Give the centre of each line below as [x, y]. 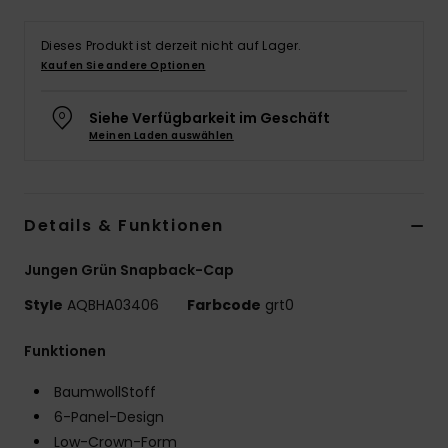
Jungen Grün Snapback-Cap [129, 270]
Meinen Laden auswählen [161, 136]
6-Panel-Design [109, 417]
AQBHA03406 [113, 305]
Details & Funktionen [124, 226]
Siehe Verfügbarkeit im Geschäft [209, 118]
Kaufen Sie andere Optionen [123, 66]
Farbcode [224, 305]
